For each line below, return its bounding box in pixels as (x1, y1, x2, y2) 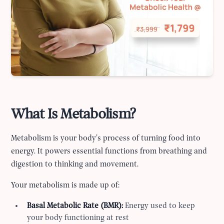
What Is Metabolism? (11, 107, 135, 123)
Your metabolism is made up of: (11, 181, 120, 190)
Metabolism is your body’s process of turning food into (11, 134, 201, 143)
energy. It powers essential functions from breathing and (11, 147, 207, 156)
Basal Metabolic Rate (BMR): (27, 202, 123, 210)
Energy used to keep (123, 202, 195, 210)
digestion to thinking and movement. (11, 160, 139, 169)
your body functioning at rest (27, 214, 129, 222)
